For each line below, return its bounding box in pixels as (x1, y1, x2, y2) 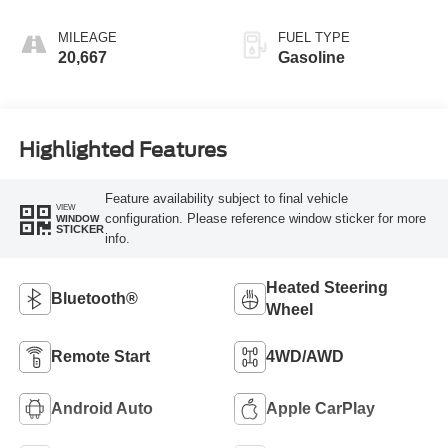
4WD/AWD (266, 347, 344, 365)
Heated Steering (266, 278, 388, 296)
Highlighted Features (18, 137, 227, 162)
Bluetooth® (50, 289, 138, 307)
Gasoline (278, 49, 345, 67)
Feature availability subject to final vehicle (104, 190, 348, 206)
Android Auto (50, 399, 153, 417)
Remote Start (50, 347, 150, 365)
